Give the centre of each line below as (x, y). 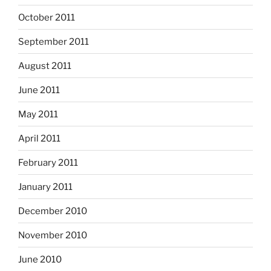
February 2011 (48, 162)
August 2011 (45, 66)
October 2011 (47, 17)
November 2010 (53, 235)
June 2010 (40, 259)
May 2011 (38, 114)
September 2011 (54, 41)
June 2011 (39, 90)
